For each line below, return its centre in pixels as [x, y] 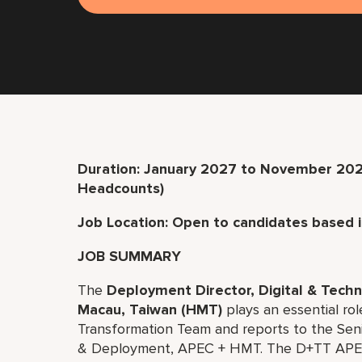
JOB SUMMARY [131, 256]
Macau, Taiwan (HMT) [150, 309]
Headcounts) [121, 188]
